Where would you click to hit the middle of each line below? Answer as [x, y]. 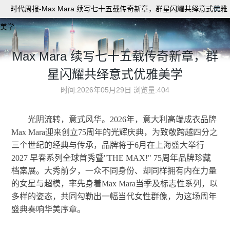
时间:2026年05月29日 [96, 90]
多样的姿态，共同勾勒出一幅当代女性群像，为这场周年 [114, 196]
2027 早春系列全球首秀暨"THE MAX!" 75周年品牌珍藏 [111, 158]
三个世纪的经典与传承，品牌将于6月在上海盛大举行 [108, 145]
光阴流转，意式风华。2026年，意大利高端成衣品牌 [122, 119]
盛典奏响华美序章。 [49, 209]
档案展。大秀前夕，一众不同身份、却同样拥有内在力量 [114, 171]
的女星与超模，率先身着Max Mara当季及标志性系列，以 [115, 184]
